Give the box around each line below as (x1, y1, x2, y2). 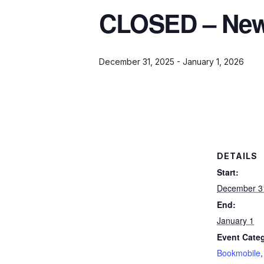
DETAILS (217, 150, 258, 161)
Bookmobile (217, 246, 260, 259)
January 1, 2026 (183, 57, 244, 67)
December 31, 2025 (99, 57, 174, 67)
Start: (217, 166, 239, 178)
